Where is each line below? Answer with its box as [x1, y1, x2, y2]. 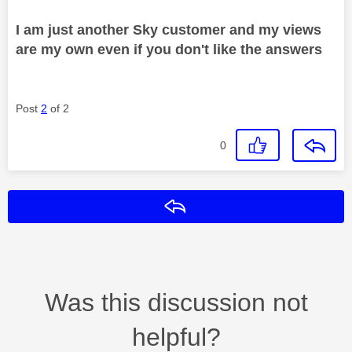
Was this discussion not [44, 288, 308, 317]
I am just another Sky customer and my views [16, 21, 321, 38]
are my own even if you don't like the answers [16, 41, 322, 57]
